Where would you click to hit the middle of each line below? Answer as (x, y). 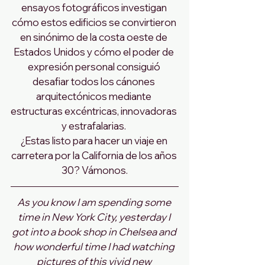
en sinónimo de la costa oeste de (95, 37)
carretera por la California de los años (95, 155)
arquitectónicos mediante (95, 96)
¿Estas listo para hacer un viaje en (95, 140)
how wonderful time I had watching (95, 246)
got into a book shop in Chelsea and (95, 231)
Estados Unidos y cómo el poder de (95, 51)
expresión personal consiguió (95, 66)
